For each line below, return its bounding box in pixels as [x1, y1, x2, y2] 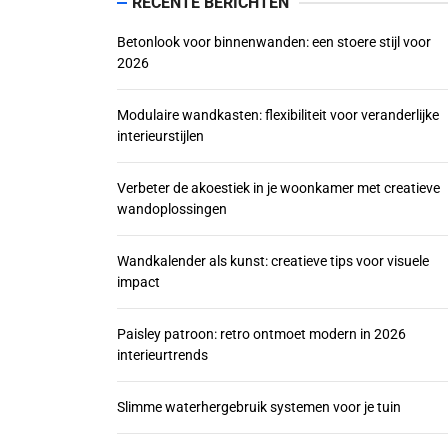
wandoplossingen [117, 201, 227, 217]
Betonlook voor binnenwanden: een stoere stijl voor [117, 34, 431, 50]
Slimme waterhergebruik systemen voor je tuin [117, 399, 401, 415]
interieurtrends [117, 347, 208, 363]
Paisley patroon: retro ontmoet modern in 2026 [117, 326, 406, 342]
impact [117, 274, 160, 290]
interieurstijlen [117, 128, 204, 144]
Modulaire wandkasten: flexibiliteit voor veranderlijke [117, 107, 439, 123]
